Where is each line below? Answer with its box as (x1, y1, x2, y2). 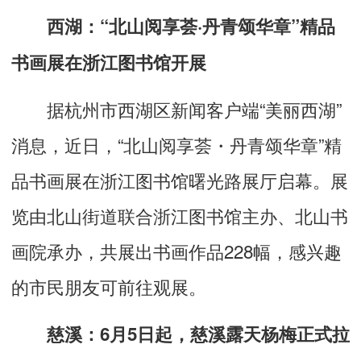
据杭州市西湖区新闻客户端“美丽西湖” (11, 96, 342, 122)
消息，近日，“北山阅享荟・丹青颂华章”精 (11, 131, 342, 158)
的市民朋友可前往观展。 (11, 273, 206, 300)
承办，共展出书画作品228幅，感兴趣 (47, 238, 342, 264)
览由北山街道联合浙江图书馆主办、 (11, 202, 295, 229)
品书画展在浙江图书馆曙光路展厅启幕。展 (11, 167, 348, 193)
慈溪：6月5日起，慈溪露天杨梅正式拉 (47, 321, 350, 347)
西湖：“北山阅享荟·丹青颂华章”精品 (47, 13, 335, 39)
